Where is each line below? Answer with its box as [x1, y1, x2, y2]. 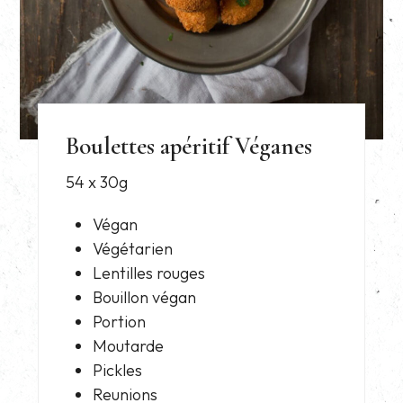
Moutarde [93, 335, 165, 356]
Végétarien [93, 237, 174, 259]
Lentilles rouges [93, 262, 206, 283]
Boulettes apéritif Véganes [66, 130, 313, 161]
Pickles [93, 359, 143, 381]
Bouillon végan [93, 286, 197, 308]
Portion [93, 310, 147, 332]
